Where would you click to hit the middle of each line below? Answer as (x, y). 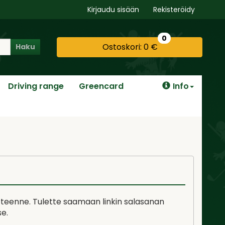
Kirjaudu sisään (113, 10)
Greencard (101, 86)
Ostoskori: (122, 47)
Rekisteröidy (174, 10)
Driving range (36, 86)
